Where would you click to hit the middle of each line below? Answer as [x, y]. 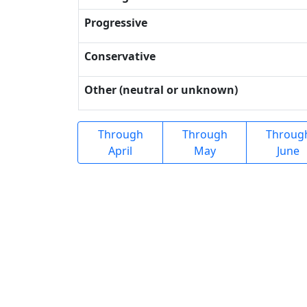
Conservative [120, 56]
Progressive [116, 23]
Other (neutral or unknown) [161, 90]
